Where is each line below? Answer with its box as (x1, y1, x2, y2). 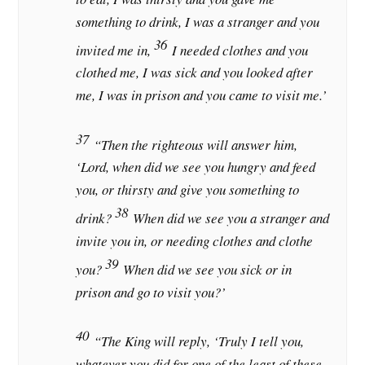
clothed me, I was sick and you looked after (76, 63, 314, 82)
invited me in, (76, 40, 152, 59)
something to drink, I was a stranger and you (76, 11, 320, 31)
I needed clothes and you (172, 40, 309, 59)
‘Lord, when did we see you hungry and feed (76, 157, 316, 177)
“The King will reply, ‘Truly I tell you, (94, 331, 305, 350)
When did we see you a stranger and (133, 209, 330, 228)
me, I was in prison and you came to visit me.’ (76, 86, 328, 105)
